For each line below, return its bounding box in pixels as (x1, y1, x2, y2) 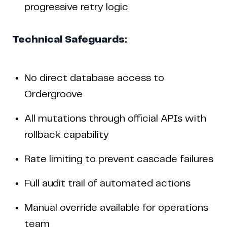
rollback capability (24, 130, 109, 140)
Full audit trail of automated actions (24, 178, 191, 188)
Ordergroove (24, 89, 83, 99)
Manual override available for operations (24, 203, 208, 213)
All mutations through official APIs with (24, 113, 206, 124)
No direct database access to (24, 73, 164, 83)
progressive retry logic (24, 2, 128, 12)
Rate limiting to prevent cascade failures (24, 154, 213, 164)
